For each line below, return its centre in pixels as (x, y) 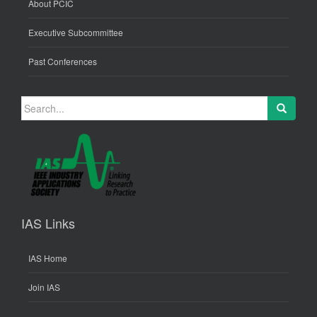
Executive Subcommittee (76, 32)
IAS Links (48, 223)
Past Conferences (63, 61)
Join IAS (44, 287)
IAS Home (48, 258)
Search (34, 102)
